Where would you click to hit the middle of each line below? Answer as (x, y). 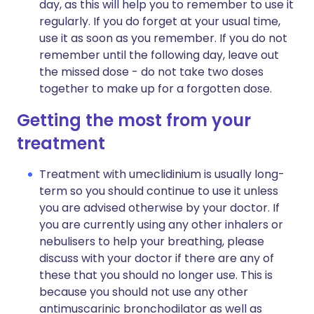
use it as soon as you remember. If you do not (163, 38)
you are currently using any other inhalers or (161, 225)
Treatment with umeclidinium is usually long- (162, 174)
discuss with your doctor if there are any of (157, 258)
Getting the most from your (134, 120)
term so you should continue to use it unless (159, 191)
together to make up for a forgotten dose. (156, 89)
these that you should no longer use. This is (156, 275)
